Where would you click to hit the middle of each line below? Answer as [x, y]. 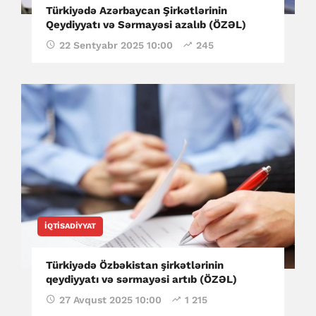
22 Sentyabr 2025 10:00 [116, 45]
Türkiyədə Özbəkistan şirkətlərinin [135, 265]
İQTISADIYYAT [70, 226]
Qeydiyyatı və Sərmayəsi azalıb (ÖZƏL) [146, 25]
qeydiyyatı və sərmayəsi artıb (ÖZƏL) [141, 279]
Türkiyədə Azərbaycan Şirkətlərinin [136, 11]
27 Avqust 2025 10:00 [110, 299]
